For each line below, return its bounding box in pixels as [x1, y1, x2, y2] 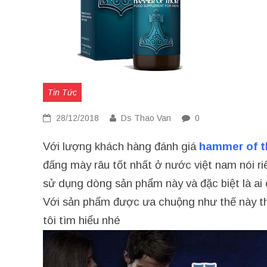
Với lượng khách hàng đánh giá [43, 140, 199, 153]
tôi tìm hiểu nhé [43, 214, 120, 226]
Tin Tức [48, 88, 77, 97]
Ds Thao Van [121, 113, 171, 123]
